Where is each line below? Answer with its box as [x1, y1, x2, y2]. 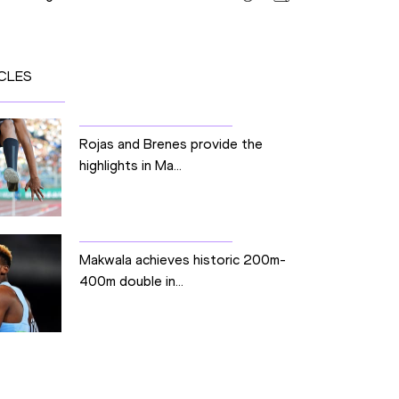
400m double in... [78, 273, 183, 290]
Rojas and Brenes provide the [78, 135, 263, 153]
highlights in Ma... [78, 157, 182, 175]
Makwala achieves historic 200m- [78, 251, 286, 269]
